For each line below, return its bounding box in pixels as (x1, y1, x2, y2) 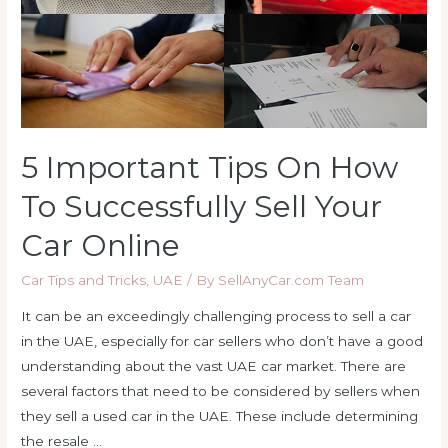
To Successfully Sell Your (21, 188, 383, 226)
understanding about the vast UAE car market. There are (21, 358, 407, 375)
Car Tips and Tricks (21, 272, 147, 289)
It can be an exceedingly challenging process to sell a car (21, 308, 412, 325)
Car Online (21, 227, 181, 265)
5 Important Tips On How (21, 149, 399, 187)
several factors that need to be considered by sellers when (21, 383, 421, 400)
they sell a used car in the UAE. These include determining (21, 408, 419, 425)
